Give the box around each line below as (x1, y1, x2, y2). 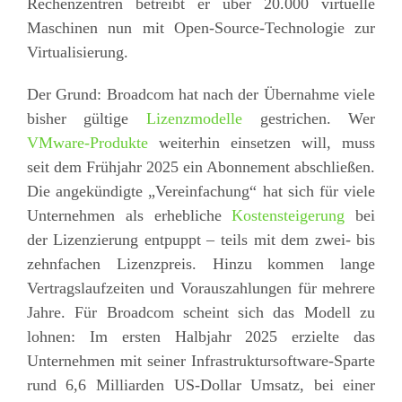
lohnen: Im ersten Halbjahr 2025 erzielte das (26, 327, 376, 345)
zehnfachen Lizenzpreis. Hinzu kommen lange (26, 254, 376, 273)
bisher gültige (26, 109, 146, 127)
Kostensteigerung (232, 205, 345, 224)
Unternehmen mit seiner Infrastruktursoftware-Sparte (26, 351, 376, 370)
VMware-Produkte (26, 133, 148, 152)
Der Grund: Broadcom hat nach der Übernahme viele (26, 84, 376, 103)
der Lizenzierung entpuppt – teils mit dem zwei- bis (26, 230, 376, 249)
